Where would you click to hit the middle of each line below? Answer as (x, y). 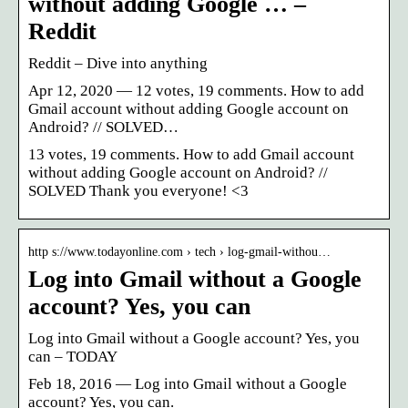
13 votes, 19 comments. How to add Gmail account (191, 154)
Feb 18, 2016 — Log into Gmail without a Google (188, 383)
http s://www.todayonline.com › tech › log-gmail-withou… (179, 251)
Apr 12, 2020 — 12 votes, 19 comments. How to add (196, 90)
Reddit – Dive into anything (118, 63)
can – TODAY (73, 356)
